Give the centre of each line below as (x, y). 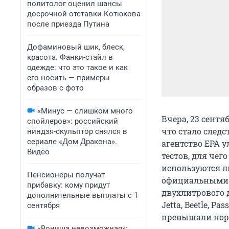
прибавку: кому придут (68, 185)
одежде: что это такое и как (77, 67)
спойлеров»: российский (73, 121)
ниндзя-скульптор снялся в (77, 131)
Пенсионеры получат (66, 175)
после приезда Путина (68, 24)
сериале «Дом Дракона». (72, 142)
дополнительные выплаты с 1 (83, 195)
